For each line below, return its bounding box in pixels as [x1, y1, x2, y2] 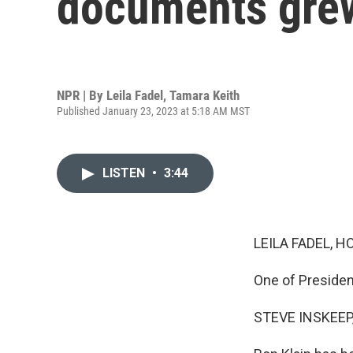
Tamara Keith [169, 87, 240, 103]
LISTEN [102, 165, 148, 180]
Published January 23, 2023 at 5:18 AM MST [57, 104, 250, 117]
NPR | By [57, 87, 106, 103]
